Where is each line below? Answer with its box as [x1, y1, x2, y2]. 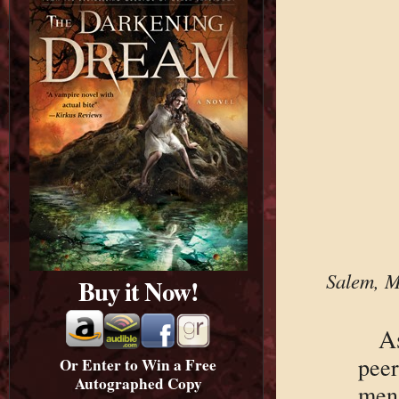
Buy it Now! [77, 272, 199, 310]
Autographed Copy [74, 371, 202, 395]
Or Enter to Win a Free [60, 353, 217, 376]
